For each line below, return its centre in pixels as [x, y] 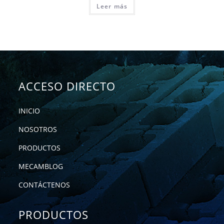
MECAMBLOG [41, 166]
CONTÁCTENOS [44, 184]
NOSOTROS [38, 129]
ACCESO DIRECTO [67, 86]
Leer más [112, 6]
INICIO [29, 110]
